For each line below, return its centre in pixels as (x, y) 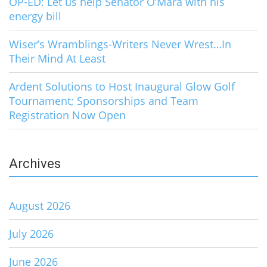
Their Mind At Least (57, 58)
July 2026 (31, 233)
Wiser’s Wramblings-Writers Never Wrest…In (120, 44)
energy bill (35, 16)
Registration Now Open (67, 115)
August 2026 (40, 205)
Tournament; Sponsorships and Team (104, 100)
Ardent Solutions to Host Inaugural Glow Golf (122, 86)
